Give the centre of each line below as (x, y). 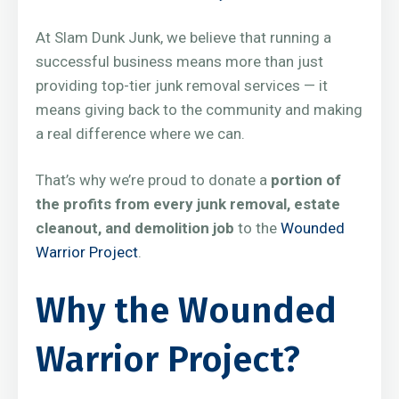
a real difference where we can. (140, 133)
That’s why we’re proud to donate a (153, 179)
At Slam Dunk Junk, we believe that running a (183, 37)
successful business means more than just (179, 61)
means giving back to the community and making (199, 109)
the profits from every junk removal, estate (188, 204)
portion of (306, 179)
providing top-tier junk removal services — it (182, 85)
